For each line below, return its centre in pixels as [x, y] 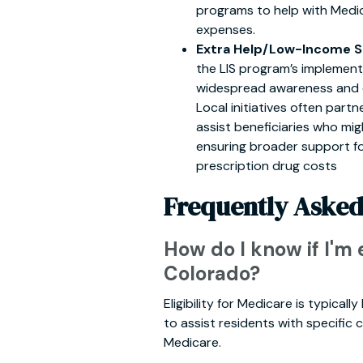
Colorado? [212, 273]
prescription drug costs [267, 166]
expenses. [226, 30]
